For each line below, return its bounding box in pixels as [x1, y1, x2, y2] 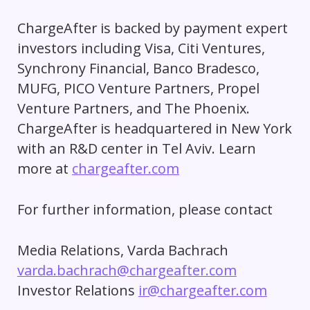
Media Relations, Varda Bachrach [17, 240, 228, 259]
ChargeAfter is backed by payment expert [17, 19, 288, 38]
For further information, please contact [17, 200, 276, 219]
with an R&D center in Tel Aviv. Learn [17, 139, 256, 158]
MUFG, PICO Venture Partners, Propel [17, 79, 259, 98]
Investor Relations [17, 280, 138, 300]
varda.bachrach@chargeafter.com [17, 260, 237, 280]
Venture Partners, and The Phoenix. [17, 99, 250, 118]
